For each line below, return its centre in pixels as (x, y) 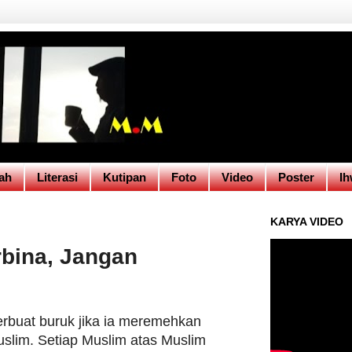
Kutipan (125, 177)
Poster (296, 177)
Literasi (57, 177)
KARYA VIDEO (307, 222)
